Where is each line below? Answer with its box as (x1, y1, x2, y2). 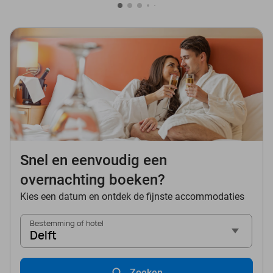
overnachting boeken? (20, 171, 165, 189)
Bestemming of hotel (30, 218, 104, 229)
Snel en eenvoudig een (20, 152, 167, 169)
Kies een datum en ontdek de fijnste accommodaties (20, 191, 244, 203)
